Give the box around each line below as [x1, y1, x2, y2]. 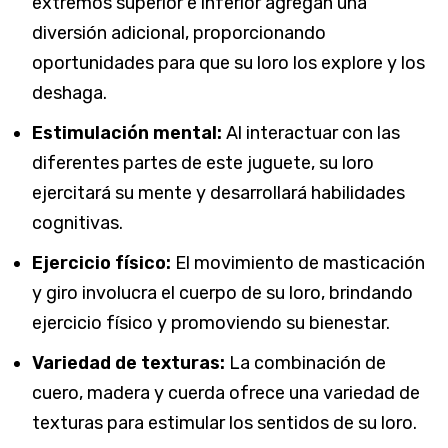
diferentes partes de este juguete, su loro [32, 151, 374, 174]
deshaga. [32, 81, 107, 104]
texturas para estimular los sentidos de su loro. [32, 411, 417, 434]
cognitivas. [32, 211, 123, 234]
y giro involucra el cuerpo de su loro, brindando [32, 281, 413, 304]
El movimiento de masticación [171, 251, 425, 274]
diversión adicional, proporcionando [32, 21, 326, 44]
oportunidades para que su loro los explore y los [32, 51, 425, 74]
